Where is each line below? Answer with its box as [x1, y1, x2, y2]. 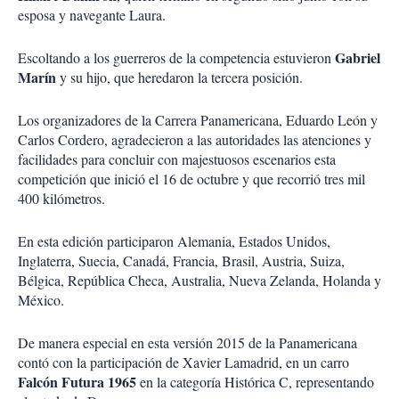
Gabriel [335, 47, 380, 69]
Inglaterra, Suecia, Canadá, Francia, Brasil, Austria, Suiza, [18, 251, 345, 271]
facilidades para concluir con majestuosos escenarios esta [18, 150, 336, 169]
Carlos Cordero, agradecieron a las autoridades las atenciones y [18, 130, 371, 150]
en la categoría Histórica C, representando [140, 372, 374, 392]
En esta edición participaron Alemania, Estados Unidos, [18, 232, 330, 251]
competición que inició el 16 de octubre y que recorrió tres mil [18, 169, 365, 189]
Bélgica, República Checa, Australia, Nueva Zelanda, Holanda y [18, 271, 381, 290]
